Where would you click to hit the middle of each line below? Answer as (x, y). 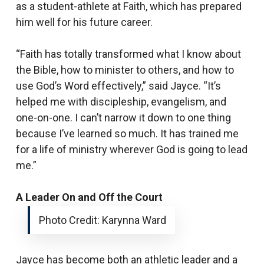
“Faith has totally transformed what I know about (128, 54)
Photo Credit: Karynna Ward (102, 220)
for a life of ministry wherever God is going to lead (131, 149)
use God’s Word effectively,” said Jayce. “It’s (118, 86)
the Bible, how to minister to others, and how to (125, 70)
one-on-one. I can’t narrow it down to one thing (123, 118)
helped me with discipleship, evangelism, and (121, 102)
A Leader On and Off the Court (89, 197)
